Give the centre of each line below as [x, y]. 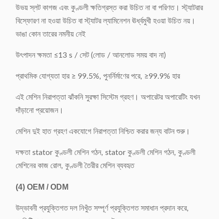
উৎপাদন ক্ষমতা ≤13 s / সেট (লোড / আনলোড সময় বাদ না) [91, 55]
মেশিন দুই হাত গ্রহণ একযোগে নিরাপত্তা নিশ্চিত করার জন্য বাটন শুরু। [103, 131]
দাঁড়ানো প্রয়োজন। [40, 110]
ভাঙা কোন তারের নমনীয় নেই [51, 34]
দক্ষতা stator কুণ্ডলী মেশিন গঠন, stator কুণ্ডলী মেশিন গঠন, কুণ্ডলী [106, 153]
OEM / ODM [48, 187]
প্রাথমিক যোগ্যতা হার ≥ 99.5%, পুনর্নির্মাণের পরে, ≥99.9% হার [98, 76]
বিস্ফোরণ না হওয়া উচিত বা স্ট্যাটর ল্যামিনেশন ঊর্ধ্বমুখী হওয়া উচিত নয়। [106, 21]
